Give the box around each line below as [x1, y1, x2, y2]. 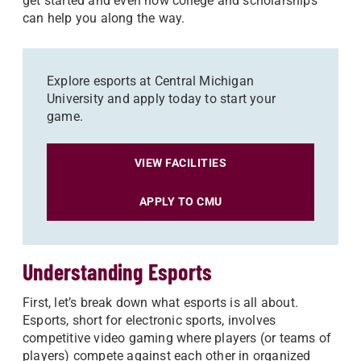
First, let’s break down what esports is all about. [23, 295, 299, 310]
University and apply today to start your [47, 91, 276, 106]
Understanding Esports [23, 258, 213, 285]
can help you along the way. [23, 10, 185, 26]
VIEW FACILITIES [134, 156, 227, 169]
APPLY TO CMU [139, 195, 222, 208]
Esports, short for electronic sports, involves [23, 313, 276, 328]
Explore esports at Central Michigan [47, 73, 254, 89]
